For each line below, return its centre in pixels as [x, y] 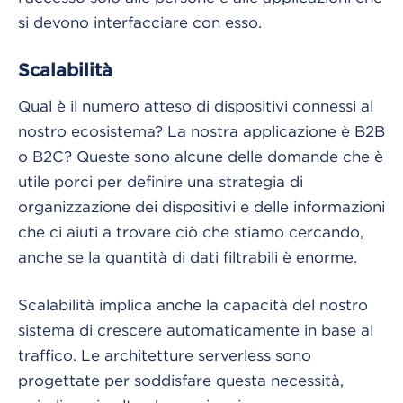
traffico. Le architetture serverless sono [165, 355]
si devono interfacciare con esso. [140, 22]
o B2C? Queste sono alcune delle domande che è [201, 156]
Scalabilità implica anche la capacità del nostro [193, 304]
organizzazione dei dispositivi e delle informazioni [201, 206]
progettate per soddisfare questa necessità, [181, 380]
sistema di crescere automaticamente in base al [196, 330]
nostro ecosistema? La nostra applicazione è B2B [201, 131]
